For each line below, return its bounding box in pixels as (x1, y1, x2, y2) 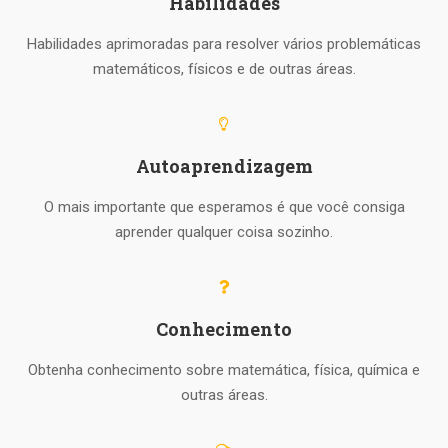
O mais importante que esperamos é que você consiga (43, 197, 405, 216)
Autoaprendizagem (135, 153, 313, 178)
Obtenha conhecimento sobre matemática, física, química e (28, 360, 420, 379)
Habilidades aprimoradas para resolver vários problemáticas (27, 34, 421, 53)
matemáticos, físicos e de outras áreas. (92, 59, 356, 78)
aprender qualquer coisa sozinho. (115, 222, 333, 241)
